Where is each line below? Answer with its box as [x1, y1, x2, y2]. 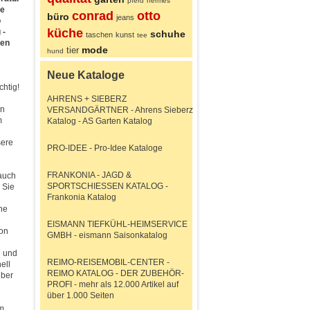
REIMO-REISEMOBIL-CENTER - [47, 257, 170, 267]
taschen [86, 30, 113, 39]
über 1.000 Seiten [47, 291, 114, 300]
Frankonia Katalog [47, 192, 116, 202]
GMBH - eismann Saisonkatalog [47, 230, 167, 240]
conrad [72, 9, 113, 23]
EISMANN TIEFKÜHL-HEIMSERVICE [47, 219, 188, 229]
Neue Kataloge [47, 69, 125, 81]
